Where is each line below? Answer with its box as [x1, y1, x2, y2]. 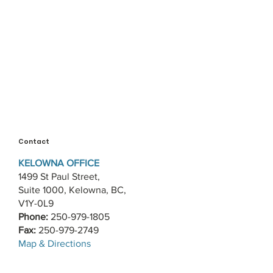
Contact [18, 136, 49, 146]
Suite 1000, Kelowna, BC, [18, 185, 126, 196]
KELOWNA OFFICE [18, 158, 99, 169]
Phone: [18, 211, 51, 222]
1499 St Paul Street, [18, 171, 100, 182]
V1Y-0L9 [18, 198, 54, 209]
